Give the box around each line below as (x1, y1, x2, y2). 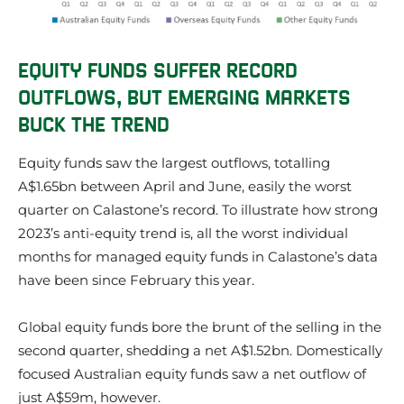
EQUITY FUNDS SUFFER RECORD (18, 57, 298, 81)
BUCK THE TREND (18, 111, 170, 135)
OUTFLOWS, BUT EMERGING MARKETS (18, 84, 351, 108)
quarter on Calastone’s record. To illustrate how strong (18, 201, 378, 219)
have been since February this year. (18, 271, 254, 289)
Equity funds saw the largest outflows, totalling (18, 154, 330, 172)
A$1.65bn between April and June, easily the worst (18, 178, 352, 196)
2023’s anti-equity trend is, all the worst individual (18, 225, 348, 243)
